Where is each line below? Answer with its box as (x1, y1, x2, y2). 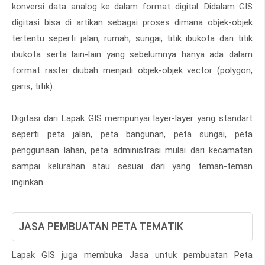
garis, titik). (12, 80, 54, 92)
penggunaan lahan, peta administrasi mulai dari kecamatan (12, 144, 253, 156)
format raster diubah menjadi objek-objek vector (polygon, (12, 64, 253, 76)
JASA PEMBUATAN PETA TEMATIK (18, 220, 183, 232)
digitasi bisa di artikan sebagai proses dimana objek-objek (12, 17, 253, 28)
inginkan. (12, 176, 45, 188)
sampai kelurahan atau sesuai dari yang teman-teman (12, 160, 253, 172)
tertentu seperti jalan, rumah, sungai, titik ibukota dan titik (12, 33, 253, 44)
